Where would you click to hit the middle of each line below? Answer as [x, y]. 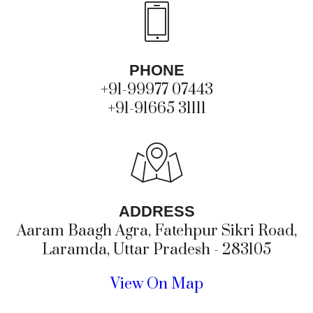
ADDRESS [156, 211]
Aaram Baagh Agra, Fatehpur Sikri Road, [156, 231]
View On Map [156, 284]
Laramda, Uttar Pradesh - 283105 [156, 250]
